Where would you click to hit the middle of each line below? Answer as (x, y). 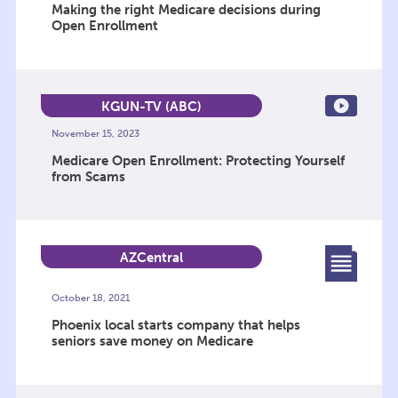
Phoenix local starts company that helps (175, 326)
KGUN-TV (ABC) (152, 106)
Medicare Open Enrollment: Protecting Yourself (198, 160)
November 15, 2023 (95, 133)
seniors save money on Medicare (152, 342)
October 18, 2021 (90, 298)
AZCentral (152, 257)
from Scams (88, 176)
